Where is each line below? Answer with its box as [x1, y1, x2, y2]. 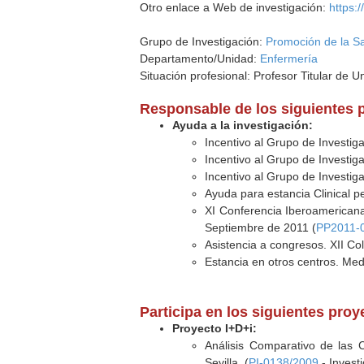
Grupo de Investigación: [140, 35, 266, 48]
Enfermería [260, 52, 318, 65]
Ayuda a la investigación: [172, 119, 314, 132]
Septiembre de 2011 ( [205, 221, 317, 234]
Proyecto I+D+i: [172, 322, 258, 335]
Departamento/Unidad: [140, 52, 261, 65]
